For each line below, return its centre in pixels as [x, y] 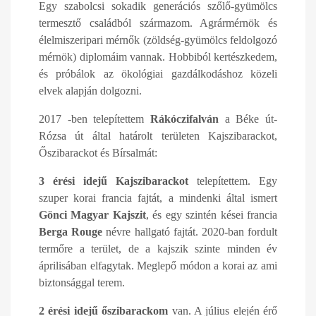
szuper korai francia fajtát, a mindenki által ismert [158, 198]
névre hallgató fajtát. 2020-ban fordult [190, 232]
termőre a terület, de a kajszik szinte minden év [158, 249]
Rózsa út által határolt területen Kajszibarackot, [158, 136]
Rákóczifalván [184, 119]
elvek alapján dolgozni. [90, 91]
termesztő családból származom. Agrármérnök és [158, 23]
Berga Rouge [71, 232]
